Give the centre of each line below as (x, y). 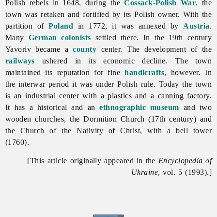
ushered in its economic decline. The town (123, 61)
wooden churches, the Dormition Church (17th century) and (108, 119)
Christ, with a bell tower (166, 130)
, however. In (188, 72)
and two (195, 107)
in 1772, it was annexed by (128, 26)
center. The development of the (154, 49)
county (85, 49)
